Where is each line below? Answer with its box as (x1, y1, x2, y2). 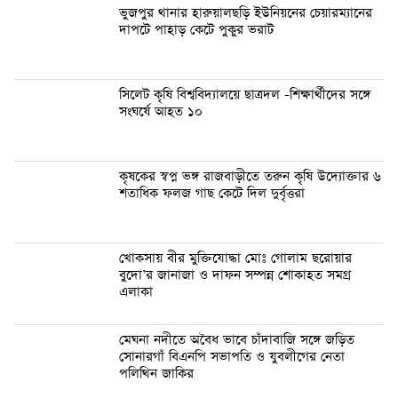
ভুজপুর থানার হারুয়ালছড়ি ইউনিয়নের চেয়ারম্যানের (119, 4, 372, 22)
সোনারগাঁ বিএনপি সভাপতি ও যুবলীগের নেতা (119, 347, 345, 366)
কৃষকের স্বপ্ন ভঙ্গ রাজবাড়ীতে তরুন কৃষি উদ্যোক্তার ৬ (119, 167, 381, 186)
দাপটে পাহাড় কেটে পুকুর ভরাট (119, 20, 274, 39)
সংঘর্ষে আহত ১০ (119, 102, 203, 121)
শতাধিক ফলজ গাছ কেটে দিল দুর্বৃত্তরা (119, 184, 305, 203)
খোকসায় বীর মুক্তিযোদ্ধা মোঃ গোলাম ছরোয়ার (119, 249, 352, 267)
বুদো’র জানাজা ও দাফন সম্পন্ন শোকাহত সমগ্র (119, 266, 351, 284)
